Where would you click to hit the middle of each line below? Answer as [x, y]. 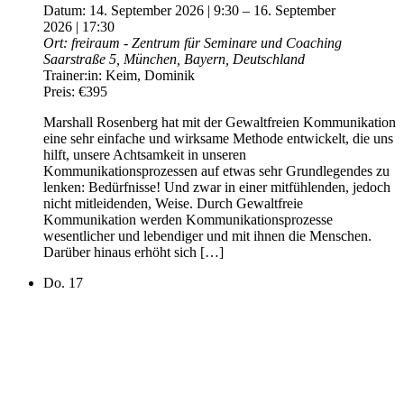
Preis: [61, 91]
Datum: [66, 10]
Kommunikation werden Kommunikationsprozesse [188, 219]
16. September [294, 10]
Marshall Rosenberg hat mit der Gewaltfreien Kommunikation [220, 122]
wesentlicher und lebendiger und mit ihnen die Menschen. [207, 235]
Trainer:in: [74, 75]
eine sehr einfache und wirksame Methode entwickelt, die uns [218, 138]
